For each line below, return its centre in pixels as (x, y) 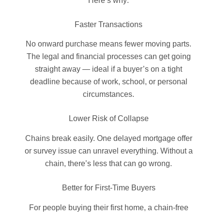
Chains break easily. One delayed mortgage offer (108, 139)
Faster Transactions (108, 24)
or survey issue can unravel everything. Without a (108, 151)
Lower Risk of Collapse (108, 119)
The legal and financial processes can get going (108, 57)
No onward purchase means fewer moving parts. (108, 44)
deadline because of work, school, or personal (108, 82)
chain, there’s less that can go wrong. (108, 164)
